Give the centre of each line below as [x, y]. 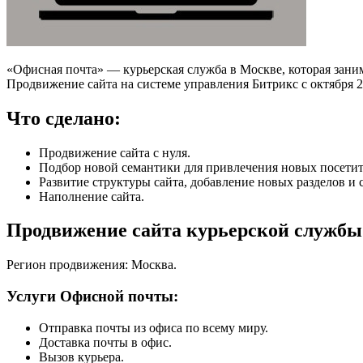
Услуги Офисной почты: [92, 297]
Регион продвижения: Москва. [92, 265]
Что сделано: [64, 118]
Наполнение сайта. [92, 196]
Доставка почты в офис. [105, 342]
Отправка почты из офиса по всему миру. [154, 327]
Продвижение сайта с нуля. [115, 152]
